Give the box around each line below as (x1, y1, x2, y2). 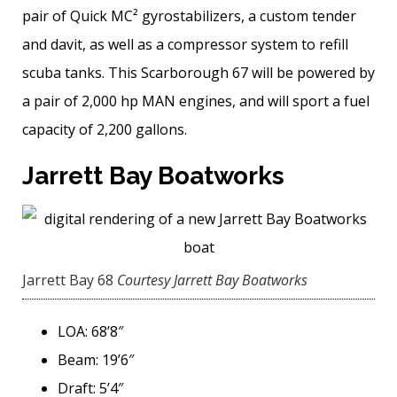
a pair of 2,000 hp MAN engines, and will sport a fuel (22, 91, 370, 112)
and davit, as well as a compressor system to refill (22, 35, 348, 55)
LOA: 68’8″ (58, 322, 123, 342)
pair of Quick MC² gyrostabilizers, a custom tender (22, 6, 356, 27)
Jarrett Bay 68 (22, 270, 113, 291)
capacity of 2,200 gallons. (22, 120, 187, 140)
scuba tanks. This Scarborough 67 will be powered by (22, 63, 375, 83)
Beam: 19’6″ (58, 350, 134, 370)
